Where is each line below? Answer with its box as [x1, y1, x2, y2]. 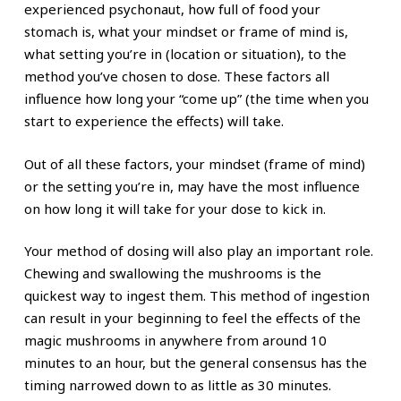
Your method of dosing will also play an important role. [23, 242, 373, 260]
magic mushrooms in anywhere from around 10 [23, 331, 327, 350]
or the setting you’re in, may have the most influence [23, 176, 360, 195]
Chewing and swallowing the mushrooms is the [23, 264, 321, 283]
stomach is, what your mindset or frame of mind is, [23, 22, 348, 41]
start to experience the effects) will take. [23, 112, 284, 131]
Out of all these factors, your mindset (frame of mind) [23, 154, 365, 173]
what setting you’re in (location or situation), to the [23, 45, 346, 64]
